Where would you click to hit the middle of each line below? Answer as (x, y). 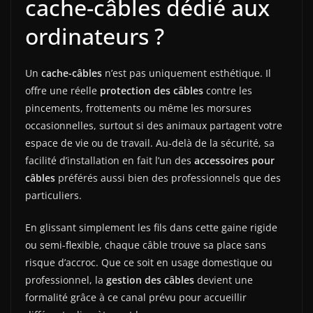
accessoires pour (234, 160)
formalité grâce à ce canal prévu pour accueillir (136, 297)
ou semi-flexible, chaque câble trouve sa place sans (146, 245)
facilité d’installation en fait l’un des (110, 160)
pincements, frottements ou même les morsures (138, 108)
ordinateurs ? (95, 36)
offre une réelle (63, 90)
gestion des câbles (150, 279)
